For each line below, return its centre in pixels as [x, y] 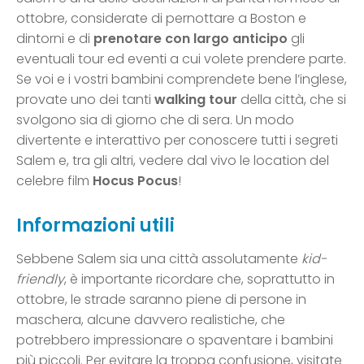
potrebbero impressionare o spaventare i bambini [175, 340]
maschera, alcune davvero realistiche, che [151, 320]
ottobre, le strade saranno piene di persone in [161, 300]
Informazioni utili [95, 226]
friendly [40, 279]
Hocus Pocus [134, 181]
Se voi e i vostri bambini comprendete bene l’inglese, [182, 80]
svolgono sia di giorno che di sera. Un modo [155, 120]
